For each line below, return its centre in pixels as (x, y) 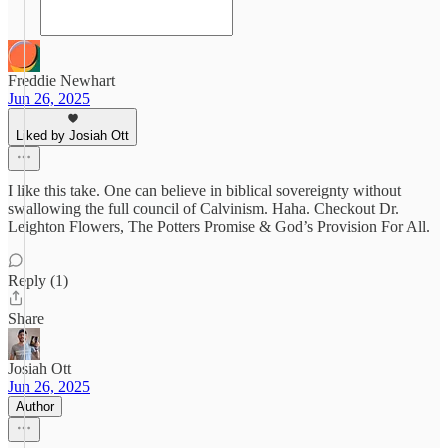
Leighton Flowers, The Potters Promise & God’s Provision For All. (219, 226)
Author (35, 406)
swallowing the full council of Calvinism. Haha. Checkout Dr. (203, 208)
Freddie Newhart (61, 80)
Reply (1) (38, 280)
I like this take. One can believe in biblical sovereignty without (204, 190)
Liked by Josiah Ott (72, 135)
